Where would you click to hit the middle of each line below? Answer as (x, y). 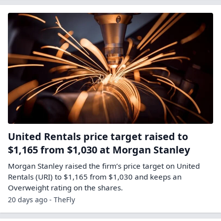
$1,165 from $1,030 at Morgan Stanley (99, 150)
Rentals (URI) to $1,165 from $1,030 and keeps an (95, 177)
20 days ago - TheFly (41, 200)
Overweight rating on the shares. (65, 187)
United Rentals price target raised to (98, 136)
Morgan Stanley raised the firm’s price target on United (104, 166)
